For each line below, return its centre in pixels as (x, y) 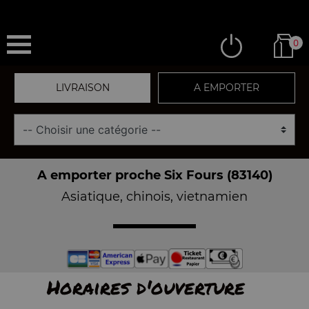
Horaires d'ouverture (146, 287)
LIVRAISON (82, 88)
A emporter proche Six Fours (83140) (154, 175)
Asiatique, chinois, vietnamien (154, 197)
